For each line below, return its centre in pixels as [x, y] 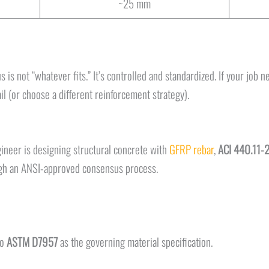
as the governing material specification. [136, 241]
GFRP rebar [191, 149]
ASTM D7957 [32, 241]
